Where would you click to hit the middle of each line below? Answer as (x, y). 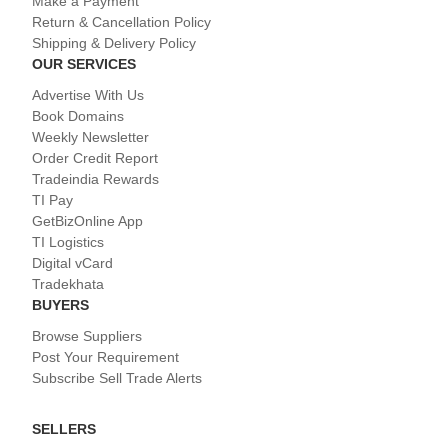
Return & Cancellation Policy (121, 22)
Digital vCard (72, 263)
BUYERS (60, 305)
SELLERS (64, 429)
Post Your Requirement (105, 357)
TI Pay (52, 200)
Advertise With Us (88, 95)
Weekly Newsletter (90, 137)
